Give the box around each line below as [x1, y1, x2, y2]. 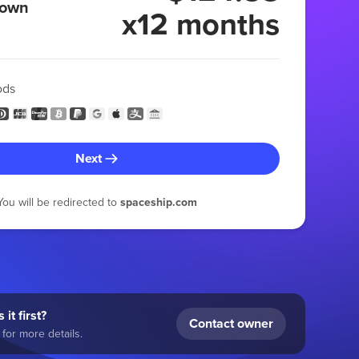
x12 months [121, 2, 280, 46]
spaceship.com [119, 194, 197, 211]
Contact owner [188, 314, 273, 333]
